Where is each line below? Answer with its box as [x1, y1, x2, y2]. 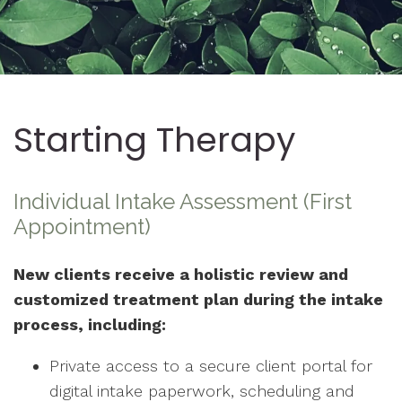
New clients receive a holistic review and [13, 265, 348, 284]
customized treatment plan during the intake [13, 290, 383, 310]
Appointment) [13, 214, 151, 240]
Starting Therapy [13, 116, 295, 163]
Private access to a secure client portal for [49, 356, 372, 376]
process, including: [13, 315, 166, 335]
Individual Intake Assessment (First [13, 188, 352, 215]
